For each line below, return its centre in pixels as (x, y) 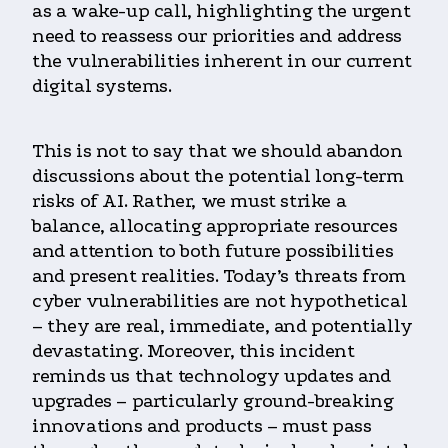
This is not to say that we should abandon (217, 150)
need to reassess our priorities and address (217, 35)
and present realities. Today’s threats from (219, 275)
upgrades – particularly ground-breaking (213, 400)
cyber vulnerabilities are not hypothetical (220, 300)
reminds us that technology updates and (211, 375)
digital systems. (102, 85)
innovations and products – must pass (202, 425)
